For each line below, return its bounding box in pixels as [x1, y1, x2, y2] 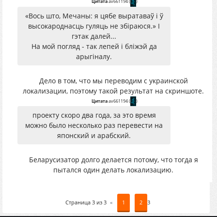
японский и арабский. [57, 131, 131, 140]
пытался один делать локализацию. [53, 165, 173, 174]
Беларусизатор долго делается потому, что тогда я [29, 155, 198, 164]
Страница [65, 199, 92, 206]
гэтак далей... [72, 31, 116, 41]
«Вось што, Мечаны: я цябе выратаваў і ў [25, 11, 163, 20]
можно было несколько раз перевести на [25, 121, 163, 130]
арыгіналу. [76, 51, 112, 61]
